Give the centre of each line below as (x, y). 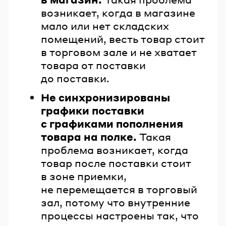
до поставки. (75, 78)
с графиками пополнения (112, 123)
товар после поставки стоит (116, 163)
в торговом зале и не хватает (119, 52)
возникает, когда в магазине (118, 13)
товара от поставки (93, 65)
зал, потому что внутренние (116, 202)
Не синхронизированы (105, 97)
